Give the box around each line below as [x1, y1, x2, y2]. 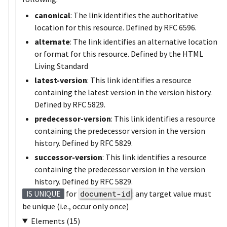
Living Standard [34, 60, 88, 71]
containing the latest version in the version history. [34, 87, 212, 97]
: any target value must [132, 188, 211, 199]
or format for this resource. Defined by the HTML [34, 48, 203, 59]
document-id [80, 188, 130, 199]
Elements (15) [30, 215, 80, 226]
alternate [34, 36, 70, 47]
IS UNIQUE [26, 188, 60, 199]
